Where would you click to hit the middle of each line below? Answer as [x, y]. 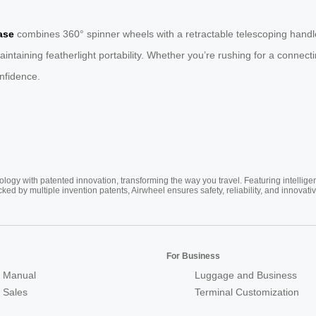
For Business [193, 256]
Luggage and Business [246, 275]
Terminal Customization [247, 292]
